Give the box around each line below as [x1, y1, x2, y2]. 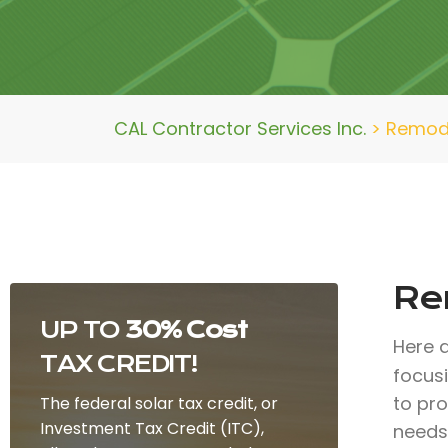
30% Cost [125, 316, 246, 344]
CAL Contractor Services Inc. [114, 116, 366, 141]
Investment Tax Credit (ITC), [40, 417, 264, 440]
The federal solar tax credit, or [40, 392, 278, 415]
